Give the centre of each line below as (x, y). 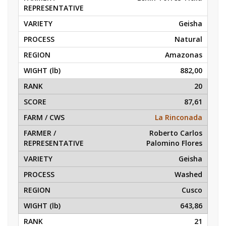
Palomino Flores (174, 143)
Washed (188, 174)
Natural (188, 39)
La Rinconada (179, 117)
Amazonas (184, 55)
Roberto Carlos (176, 133)
